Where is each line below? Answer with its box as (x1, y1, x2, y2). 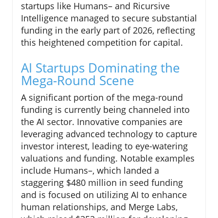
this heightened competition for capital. (21, 36, 183, 48)
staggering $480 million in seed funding (21, 176, 183, 188)
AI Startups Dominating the (21, 58, 180, 76)
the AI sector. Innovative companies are (21, 115, 182, 127)
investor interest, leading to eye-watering (21, 140, 188, 152)
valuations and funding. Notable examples (21, 152, 195, 164)
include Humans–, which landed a (21, 164, 159, 176)
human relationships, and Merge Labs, (21, 200, 178, 213)
